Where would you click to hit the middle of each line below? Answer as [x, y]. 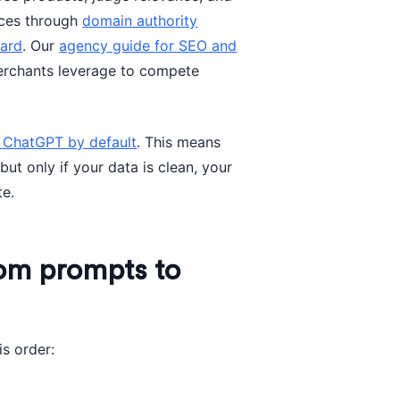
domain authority [140, 21]
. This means [179, 142]
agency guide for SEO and [148, 46]
